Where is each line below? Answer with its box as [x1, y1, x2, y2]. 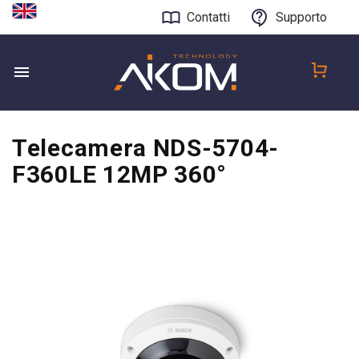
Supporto [276, 10, 327, 25]
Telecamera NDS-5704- [12, 134, 280, 162]
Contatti [187, 10, 230, 25]
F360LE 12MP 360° [12, 160, 228, 188]
